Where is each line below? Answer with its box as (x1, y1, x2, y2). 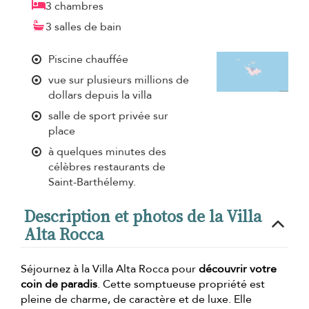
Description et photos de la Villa (24, 204, 261, 228)
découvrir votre (199, 261, 277, 277)
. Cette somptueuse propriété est (97, 276, 265, 292)
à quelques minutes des (48, 143, 166, 159)
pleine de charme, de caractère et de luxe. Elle (21, 291, 252, 307)
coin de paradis (21, 276, 97, 292)
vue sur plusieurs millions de (48, 72, 189, 88)
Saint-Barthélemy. (48, 174, 136, 190)
